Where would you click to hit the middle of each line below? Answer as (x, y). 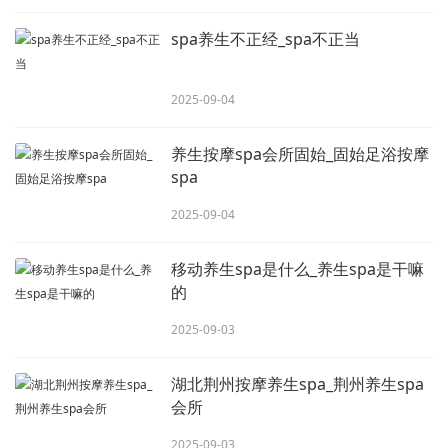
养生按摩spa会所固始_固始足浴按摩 (300, 154)
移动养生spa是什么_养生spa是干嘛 (298, 269)
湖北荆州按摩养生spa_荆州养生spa (298, 384)
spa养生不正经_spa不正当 (266, 39)
